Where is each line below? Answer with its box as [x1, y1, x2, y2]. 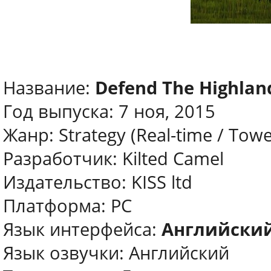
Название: [3, 76, 95, 100]
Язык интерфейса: [3, 217, 162, 241]
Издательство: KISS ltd [3, 170, 192, 194]
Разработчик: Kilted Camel [3, 146, 224, 171]
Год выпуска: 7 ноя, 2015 [3, 99, 215, 123]
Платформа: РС [3, 194, 132, 218]
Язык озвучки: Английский [3, 241, 229, 265]
